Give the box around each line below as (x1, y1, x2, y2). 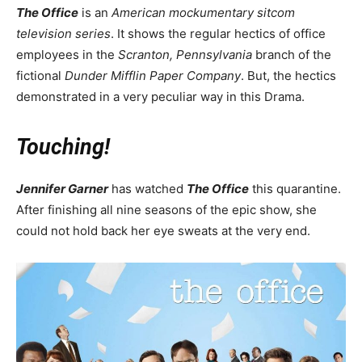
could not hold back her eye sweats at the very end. (16, 222, 310, 238)
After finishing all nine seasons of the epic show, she (16, 201, 317, 217)
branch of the (255, 46, 331, 62)
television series (16, 25, 111, 41)
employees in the (16, 46, 118, 62)
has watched (108, 180, 187, 196)
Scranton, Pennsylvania (118, 46, 255, 62)
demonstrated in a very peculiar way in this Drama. (16, 88, 305, 104)
